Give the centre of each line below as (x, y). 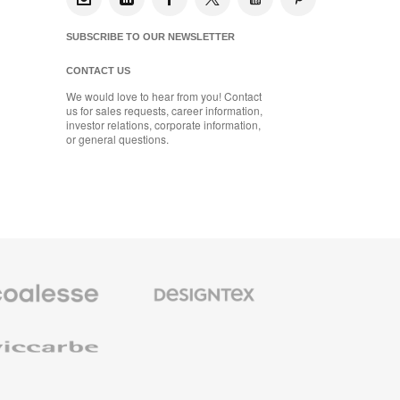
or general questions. (117, 139)
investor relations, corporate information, (163, 125)
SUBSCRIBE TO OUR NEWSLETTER (150, 37)
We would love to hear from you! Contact (164, 96)
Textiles (141, 296)
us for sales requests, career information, (164, 111)
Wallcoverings (157, 325)
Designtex (147, 282)
